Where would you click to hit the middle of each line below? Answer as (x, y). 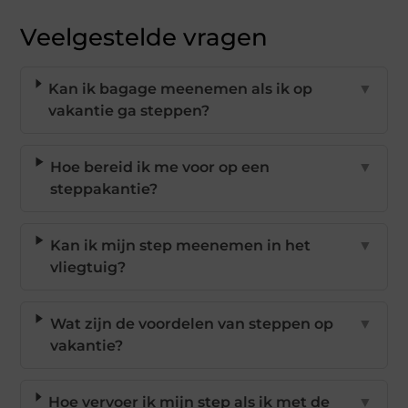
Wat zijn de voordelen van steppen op (191, 324)
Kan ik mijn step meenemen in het (181, 246)
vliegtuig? (88, 268)
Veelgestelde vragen (144, 38)
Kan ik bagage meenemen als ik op (181, 89)
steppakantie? (104, 189)
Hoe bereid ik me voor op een (160, 168)
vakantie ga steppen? (129, 111)
